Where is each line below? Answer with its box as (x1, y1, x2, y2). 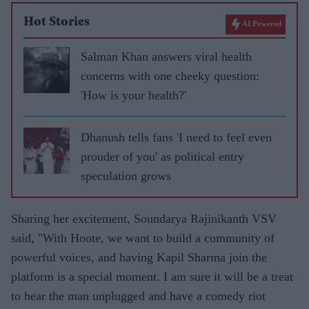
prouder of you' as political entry (81, 149, 244, 163)
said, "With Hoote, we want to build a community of (11, 230, 275, 245)
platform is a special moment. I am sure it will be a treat (11, 269, 293, 283)
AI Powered (242, 19, 281, 28)
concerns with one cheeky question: (81, 68, 259, 83)
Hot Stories (23, 15, 90, 30)
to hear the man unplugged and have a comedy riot (11, 288, 266, 303)
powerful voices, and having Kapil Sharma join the (11, 250, 267, 264)
